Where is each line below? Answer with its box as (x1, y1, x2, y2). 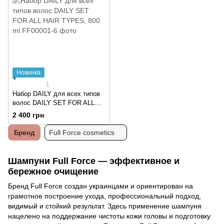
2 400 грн (12, 110, 44, 119)
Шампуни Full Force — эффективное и (8, 155, 179, 166)
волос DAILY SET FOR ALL (12, 98, 94, 106)
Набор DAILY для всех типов (12, 89, 100, 97)
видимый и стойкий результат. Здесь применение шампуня (8, 202, 201, 210)
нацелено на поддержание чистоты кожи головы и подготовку (8, 212, 210, 220)
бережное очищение (8, 166, 98, 176)
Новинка (16, 68, 40, 76)
